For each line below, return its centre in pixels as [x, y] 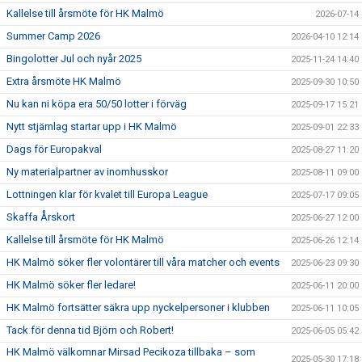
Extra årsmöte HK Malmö [64, 82]
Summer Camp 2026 [53, 36]
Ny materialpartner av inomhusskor [87, 172]
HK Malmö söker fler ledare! [71, 285]
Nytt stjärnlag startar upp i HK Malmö [92, 127]
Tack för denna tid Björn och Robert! [90, 330]
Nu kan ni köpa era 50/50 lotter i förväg [97, 104]
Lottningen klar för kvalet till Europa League [107, 195]
